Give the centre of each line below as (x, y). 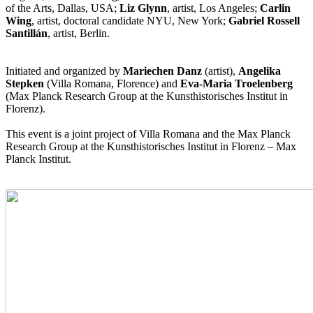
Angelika (260, 71)
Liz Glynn (143, 8)
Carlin (275, 8)
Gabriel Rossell (264, 21)
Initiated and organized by (64, 71)
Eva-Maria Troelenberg (236, 84)
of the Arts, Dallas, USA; (63, 8)
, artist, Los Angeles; (213, 8)
